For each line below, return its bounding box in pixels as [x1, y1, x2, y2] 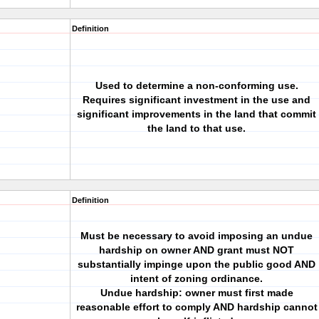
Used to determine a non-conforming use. [95, 80, 298, 91]
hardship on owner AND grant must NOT [99, 244, 294, 256]
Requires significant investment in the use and [83, 94, 310, 105]
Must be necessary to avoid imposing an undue [80, 230, 313, 241]
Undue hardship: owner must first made [100, 287, 293, 298]
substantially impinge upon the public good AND [78, 258, 315, 270]
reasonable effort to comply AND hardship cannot [75, 301, 318, 313]
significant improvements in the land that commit [77, 108, 316, 120]
